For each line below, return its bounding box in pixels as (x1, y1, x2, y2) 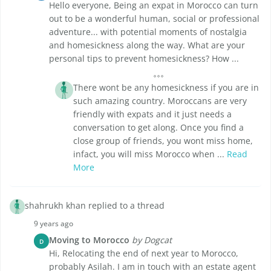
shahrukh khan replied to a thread (25, 200, 165, 212)
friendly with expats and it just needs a (73, 108, 232, 120)
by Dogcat (132, 234, 172, 246)
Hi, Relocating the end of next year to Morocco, (49, 247, 238, 260)
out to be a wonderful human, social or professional (49, 13, 260, 25)
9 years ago (34, 218, 73, 229)
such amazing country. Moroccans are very (73, 95, 247, 107)
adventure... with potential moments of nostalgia (49, 26, 247, 38)
